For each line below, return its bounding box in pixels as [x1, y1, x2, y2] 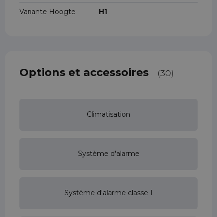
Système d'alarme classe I [64, 188, 153, 198]
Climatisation [87, 110, 130, 119]
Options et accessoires [19, 65, 149, 79]
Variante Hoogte [19, 7, 76, 16]
